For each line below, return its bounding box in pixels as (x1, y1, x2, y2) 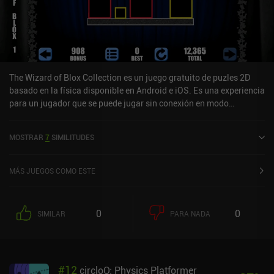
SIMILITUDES (51, 131, 94, 142)
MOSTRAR (9, 131, 43, 142)
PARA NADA (170, 208, 210, 218)
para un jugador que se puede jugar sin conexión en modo (9, 97, 229, 109)
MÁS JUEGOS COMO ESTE (9, 165, 95, 176)
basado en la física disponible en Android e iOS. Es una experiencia (9, 84, 265, 96)
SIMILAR (37, 208, 65, 218)
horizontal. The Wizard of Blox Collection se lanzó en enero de (9, 109, 245, 122)
